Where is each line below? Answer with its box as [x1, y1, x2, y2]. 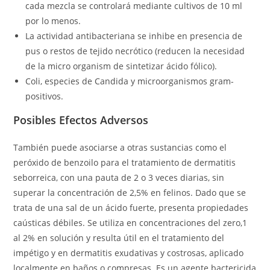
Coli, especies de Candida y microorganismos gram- [25, 75, 234, 87]
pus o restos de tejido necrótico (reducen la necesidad [25, 45, 245, 57]
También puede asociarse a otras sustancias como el [13, 142, 227, 153]
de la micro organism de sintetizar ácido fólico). [25, 60, 218, 72]
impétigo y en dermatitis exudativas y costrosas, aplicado [13, 247, 244, 259]
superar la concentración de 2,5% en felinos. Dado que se [13, 187, 246, 198]
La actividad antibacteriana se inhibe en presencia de [25, 30, 243, 42]
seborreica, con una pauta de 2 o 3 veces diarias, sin [13, 172, 225, 183]
